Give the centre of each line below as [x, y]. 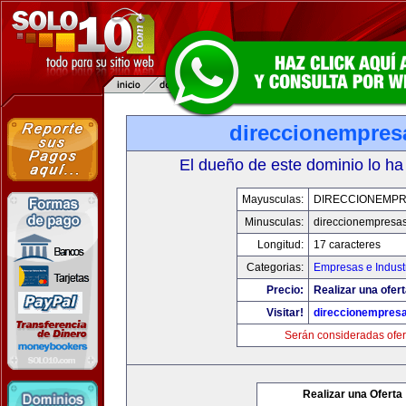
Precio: [285, 290]
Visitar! [285, 313]
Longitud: [280, 245]
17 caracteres [347, 245]
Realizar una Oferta [353, 394]
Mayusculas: [272, 199]
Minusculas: [274, 222]
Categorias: [275, 267]
